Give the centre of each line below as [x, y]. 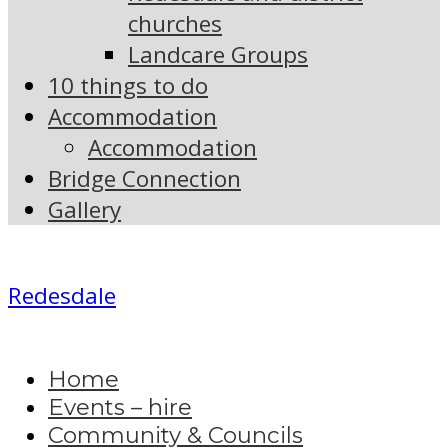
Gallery [84, 210]
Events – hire [120, 407]
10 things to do [128, 86]
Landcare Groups [218, 55]
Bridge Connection [144, 179]
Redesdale [62, 295]
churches [175, 24]
